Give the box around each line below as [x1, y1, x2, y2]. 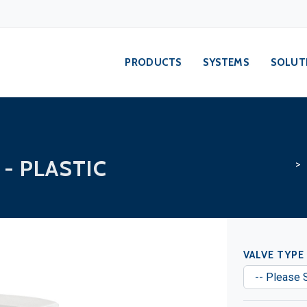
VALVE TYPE [243, 248, 304, 261]
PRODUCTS [125, 56, 182, 69]
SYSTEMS [203, 56, 249, 69]
